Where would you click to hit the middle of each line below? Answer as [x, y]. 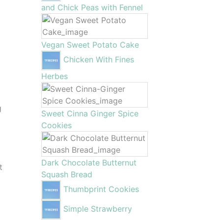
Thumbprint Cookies [101, 189]
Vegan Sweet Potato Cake [90, 45]
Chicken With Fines [98, 60]
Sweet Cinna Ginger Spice [90, 113]
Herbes [54, 76]
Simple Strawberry [97, 209]
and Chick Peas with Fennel [92, 7]
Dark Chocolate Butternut [89, 163]
